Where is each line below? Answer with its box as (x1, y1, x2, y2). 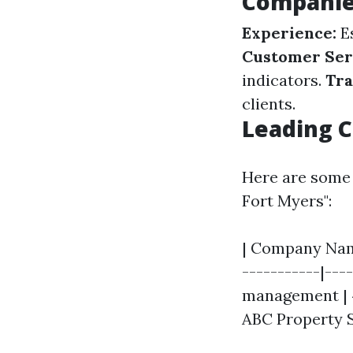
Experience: (242, 23, 336, 43)
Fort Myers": (242, 191, 332, 210)
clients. (242, 94, 295, 113)
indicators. (242, 70, 325, 90)
